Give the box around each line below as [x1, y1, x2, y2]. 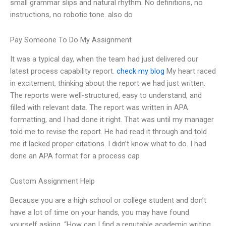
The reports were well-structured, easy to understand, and [10, 91, 202, 100]
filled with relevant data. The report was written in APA [10, 103, 188, 112]
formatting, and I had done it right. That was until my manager [10, 115, 214, 125]
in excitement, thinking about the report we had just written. [10, 79, 205, 88]
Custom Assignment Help [10, 176, 95, 186]
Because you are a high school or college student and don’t [10, 196, 206, 205]
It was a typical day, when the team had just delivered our [10, 54, 198, 64]
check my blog [117, 67, 164, 76]
